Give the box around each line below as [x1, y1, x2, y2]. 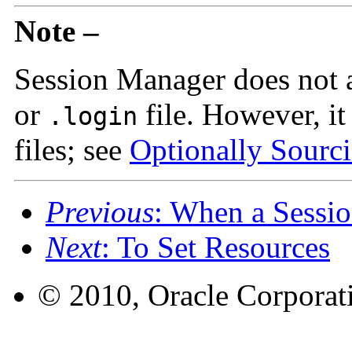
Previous [46, 194, 154, 229]
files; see [14, 132, 130, 167]
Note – [14, 13, 99, 48]
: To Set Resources [101, 229, 330, 264]
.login [48, 101, 137, 130]
